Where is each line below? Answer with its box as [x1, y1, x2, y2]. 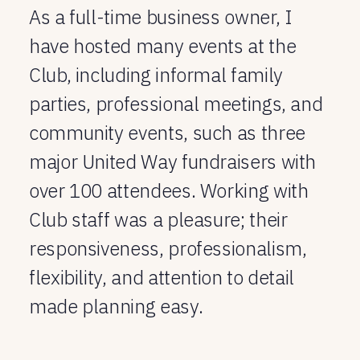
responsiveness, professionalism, [29, 235, 307, 262]
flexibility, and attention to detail [29, 264, 295, 291]
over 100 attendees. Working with [29, 178, 309, 204]
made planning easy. [29, 293, 203, 320]
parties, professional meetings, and [29, 91, 323, 117]
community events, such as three [29, 120, 305, 146]
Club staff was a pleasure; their [29, 207, 288, 233]
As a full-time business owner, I [29, 4, 292, 31]
